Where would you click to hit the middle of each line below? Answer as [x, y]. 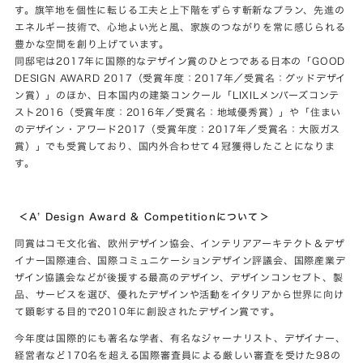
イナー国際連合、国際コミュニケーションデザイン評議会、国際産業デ [180, 261]
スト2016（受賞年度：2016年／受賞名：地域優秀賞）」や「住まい [178, 112]
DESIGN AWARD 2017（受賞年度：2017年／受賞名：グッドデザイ [181, 78]
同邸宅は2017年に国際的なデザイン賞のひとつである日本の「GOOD [180, 61]
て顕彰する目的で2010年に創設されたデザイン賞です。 [147, 312]
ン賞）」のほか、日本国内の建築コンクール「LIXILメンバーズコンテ [177, 95]
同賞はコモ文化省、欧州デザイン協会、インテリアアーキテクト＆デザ [180, 243]
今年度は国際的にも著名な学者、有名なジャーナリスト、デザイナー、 [180, 338]
